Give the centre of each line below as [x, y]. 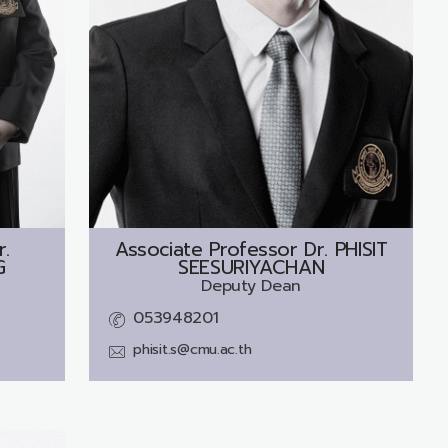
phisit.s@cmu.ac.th [192, 349]
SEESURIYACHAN [251, 267]
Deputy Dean [251, 285]
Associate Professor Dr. [221, 249]
